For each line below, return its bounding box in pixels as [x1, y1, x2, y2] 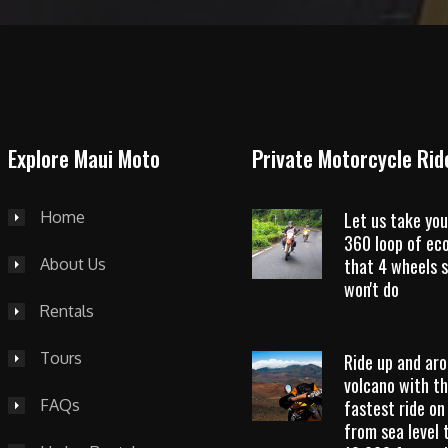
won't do [343, 276, 399, 302]
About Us [39, 254, 106, 274]
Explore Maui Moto [7, 142, 160, 174]
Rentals [39, 301, 94, 321]
